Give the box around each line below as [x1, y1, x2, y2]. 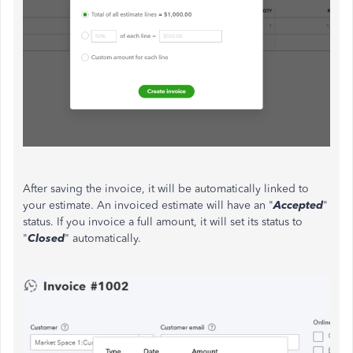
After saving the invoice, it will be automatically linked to [23, 182, 309, 196]
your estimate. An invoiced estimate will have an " [23, 199, 273, 213]
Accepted [273, 199, 323, 213]
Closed [28, 232, 65, 246]
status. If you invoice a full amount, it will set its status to [23, 215, 303, 229]
